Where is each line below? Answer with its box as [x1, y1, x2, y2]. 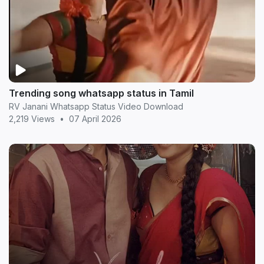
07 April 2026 [69, 114, 121, 124]
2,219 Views [9, 114, 55, 124]
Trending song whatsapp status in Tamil [9, 87, 194, 100]
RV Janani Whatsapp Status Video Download [9, 101, 183, 112]
